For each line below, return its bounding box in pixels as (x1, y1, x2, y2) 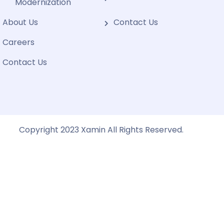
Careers (2, 36, 35, 48)
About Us (2, 16, 38, 28)
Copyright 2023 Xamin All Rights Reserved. (18, 124, 183, 135)
